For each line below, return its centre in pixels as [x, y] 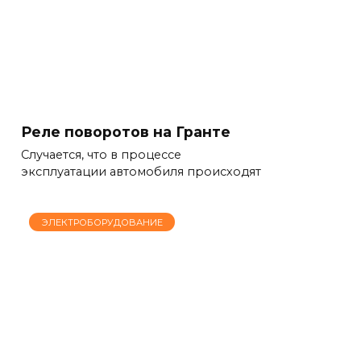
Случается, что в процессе [101, 155]
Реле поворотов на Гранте [126, 131]
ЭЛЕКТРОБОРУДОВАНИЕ [102, 222]
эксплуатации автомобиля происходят [141, 172]
